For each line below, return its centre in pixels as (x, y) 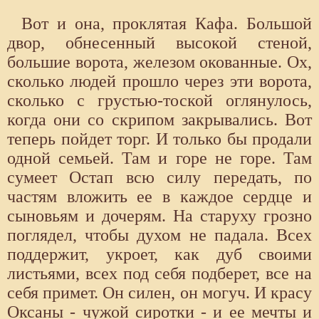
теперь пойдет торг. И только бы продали (159, 139)
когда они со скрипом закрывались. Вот (159, 120)
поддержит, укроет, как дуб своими (159, 255)
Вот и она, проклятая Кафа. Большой (167, 24)
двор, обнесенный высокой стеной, (159, 43)
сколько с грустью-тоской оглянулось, (159, 101)
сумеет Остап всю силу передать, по (159, 178)
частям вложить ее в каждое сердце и (159, 197)
